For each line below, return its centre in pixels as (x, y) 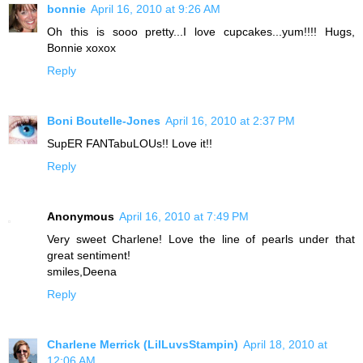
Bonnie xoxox (81, 47)
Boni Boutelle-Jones (104, 120)
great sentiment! (89, 255)
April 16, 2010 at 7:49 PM (184, 216)
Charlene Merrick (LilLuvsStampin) (143, 344)
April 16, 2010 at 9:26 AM (156, 9)
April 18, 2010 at (285, 344)
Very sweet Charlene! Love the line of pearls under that (201, 239)
